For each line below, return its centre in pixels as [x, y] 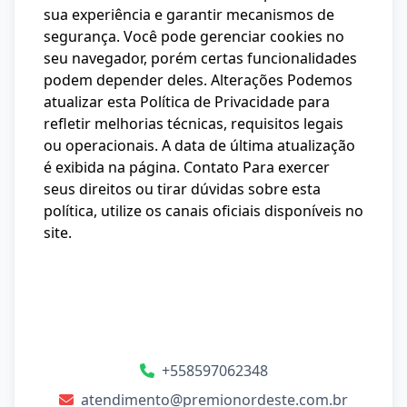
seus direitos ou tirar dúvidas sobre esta [182, 189]
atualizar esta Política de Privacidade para [187, 102]
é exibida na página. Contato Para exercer [187, 167]
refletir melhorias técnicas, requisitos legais [194, 124]
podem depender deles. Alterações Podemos [198, 80]
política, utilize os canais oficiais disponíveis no [203, 211]
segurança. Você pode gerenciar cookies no [194, 36]
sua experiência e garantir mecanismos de [189, 15]
